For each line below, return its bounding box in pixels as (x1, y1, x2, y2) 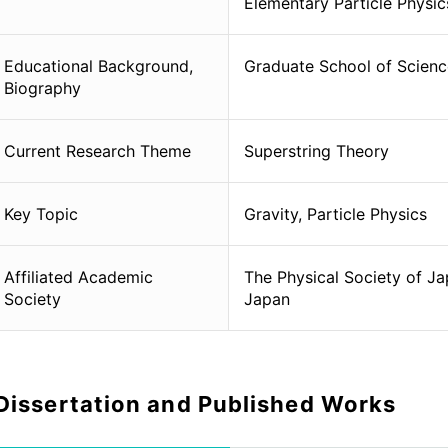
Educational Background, (4, 55, 193, 76)
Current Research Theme (4, 140, 191, 161)
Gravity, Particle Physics (243, 203, 427, 224)
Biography (4, 77, 81, 98)
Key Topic (4, 203, 78, 224)
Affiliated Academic (4, 266, 153, 287)
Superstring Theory (243, 140, 389, 161)
